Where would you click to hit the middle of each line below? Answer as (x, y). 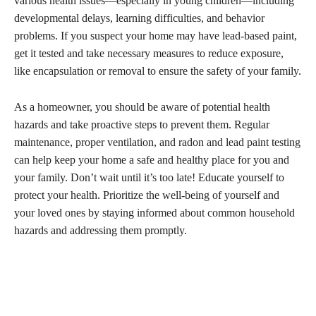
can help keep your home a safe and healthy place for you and (152, 160)
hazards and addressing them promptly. (101, 231)
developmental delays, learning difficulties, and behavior (139, 18)
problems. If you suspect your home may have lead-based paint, (156, 36)
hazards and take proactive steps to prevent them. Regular (142, 125)
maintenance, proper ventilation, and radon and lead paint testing (157, 142)
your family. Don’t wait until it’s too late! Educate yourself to (149, 178)
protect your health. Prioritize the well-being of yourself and (147, 195)
